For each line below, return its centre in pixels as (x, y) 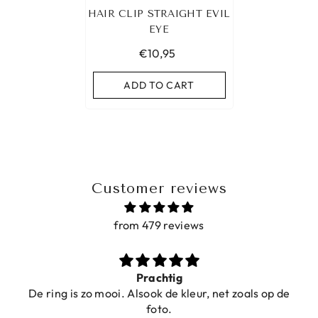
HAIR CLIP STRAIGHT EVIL (159, 14)
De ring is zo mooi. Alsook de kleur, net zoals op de (159, 294)
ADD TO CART (159, 86)
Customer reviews (159, 189)
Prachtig (159, 278)
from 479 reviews (159, 225)
